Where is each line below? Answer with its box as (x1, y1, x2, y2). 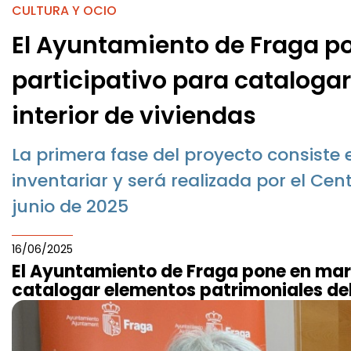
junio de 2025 (12, 194, 128, 219)
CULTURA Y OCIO (12, 2, 117, 20)
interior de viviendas (12, 100, 256, 132)
